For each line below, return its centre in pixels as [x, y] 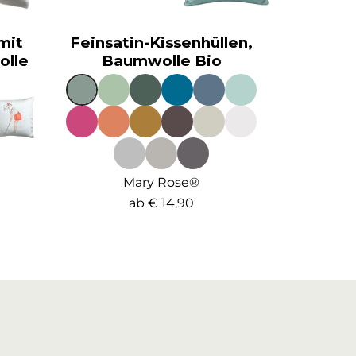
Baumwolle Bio [161, 60]
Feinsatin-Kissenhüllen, [162, 42]
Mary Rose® [162, 182]
